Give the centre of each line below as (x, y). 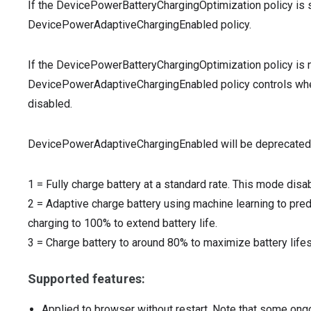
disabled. (50, 104)
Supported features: (86, 279)
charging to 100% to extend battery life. (123, 223)
